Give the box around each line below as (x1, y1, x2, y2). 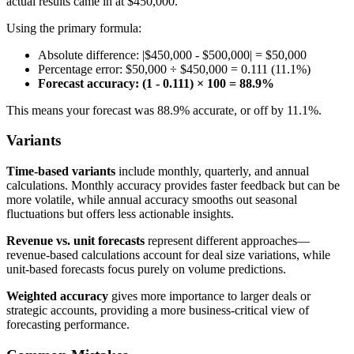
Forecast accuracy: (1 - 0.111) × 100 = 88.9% (38, 76, 274, 90)
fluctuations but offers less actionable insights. (6, 207, 234, 221)
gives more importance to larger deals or (108, 289, 311, 303)
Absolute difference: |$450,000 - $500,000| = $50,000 (38, 47, 307, 62)
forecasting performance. (6, 318, 130, 332)
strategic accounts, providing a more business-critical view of (6, 303, 309, 318)
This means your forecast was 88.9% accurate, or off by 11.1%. (6, 103, 322, 117)
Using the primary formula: (6, 21, 141, 35)
